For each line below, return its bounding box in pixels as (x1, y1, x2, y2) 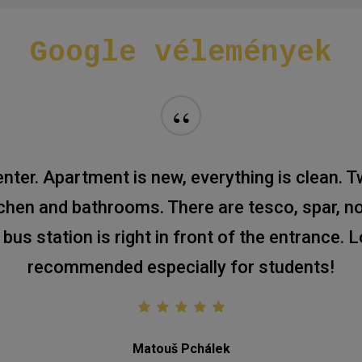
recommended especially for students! (27, 257, 335, 278)
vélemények (154, 36, 332, 70)
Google (30, 36, 137, 70)
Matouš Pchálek (132, 341, 230, 357)
